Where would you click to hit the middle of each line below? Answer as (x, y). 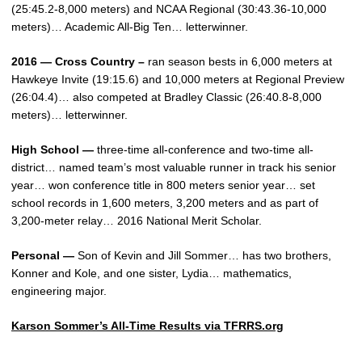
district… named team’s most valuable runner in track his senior (174, 167)
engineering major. (59, 291)
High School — (54, 149)
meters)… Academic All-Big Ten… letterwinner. (130, 27)
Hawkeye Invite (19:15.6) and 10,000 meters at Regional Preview (178, 79)
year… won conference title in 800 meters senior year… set (163, 185)
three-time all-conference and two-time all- (205, 149)
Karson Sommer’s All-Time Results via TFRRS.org (147, 326)
